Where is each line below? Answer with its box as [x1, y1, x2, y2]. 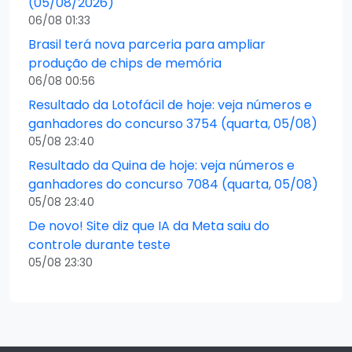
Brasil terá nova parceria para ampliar [28, 35, 266, 53]
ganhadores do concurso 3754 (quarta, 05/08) [28, 114, 317, 133]
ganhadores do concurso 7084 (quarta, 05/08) [28, 174, 318, 193]
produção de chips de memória [28, 53, 222, 72]
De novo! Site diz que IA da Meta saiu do [28, 216, 269, 235]
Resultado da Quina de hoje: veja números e [28, 156, 295, 174]
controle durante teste [28, 235, 170, 254]
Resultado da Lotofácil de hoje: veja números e [28, 95, 312, 114]
